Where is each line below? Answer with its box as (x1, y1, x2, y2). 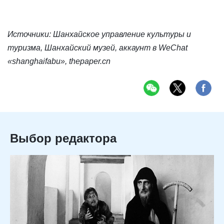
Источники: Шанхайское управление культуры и (7, 30, 191, 39)
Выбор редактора (10, 131, 116, 145)
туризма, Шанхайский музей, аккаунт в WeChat (7, 43, 187, 52)
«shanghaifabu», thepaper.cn (7, 57, 110, 66)
